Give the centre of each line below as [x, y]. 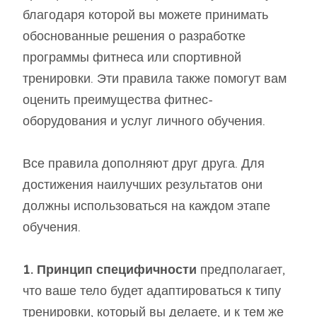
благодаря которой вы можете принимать [145, 15]
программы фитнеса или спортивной [132, 57]
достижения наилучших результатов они [143, 184]
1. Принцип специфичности [111, 269]
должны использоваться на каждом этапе [146, 206]
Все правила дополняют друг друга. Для [144, 163]
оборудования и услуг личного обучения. [144, 121]
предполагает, [243, 269]
